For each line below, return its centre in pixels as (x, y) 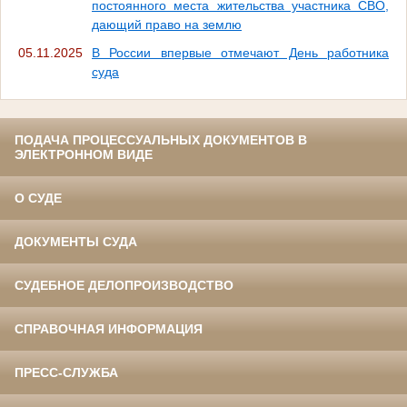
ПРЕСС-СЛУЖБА (66, 372)
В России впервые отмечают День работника (240, 52)
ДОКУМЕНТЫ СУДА (76, 241)
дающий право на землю (167, 24)
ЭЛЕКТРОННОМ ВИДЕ (84, 154)
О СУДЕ (38, 198)
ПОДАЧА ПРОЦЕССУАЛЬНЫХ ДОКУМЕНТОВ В (161, 139)
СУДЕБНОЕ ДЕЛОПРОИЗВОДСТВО (124, 285)
